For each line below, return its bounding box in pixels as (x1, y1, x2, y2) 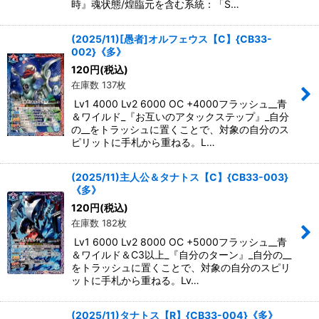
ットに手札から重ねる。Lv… (71, 274, 199, 287)
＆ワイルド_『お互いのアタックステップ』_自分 (71, 110, 289, 123)
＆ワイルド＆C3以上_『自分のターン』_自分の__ (71, 249, 291, 261)
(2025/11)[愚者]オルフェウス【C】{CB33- (71, 33, 272, 46)
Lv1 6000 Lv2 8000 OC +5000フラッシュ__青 (71, 236, 287, 249)
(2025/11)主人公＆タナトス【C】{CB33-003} (71, 171, 288, 184)
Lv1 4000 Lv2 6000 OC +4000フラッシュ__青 (71, 98, 287, 110)
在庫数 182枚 (71, 217, 127, 229)
